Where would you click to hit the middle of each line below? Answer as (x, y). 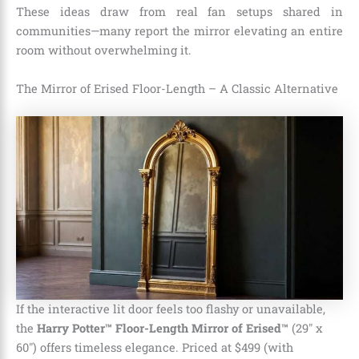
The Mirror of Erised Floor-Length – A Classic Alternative (177, 88)
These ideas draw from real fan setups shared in (179, 12)
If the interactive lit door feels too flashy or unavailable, (171, 309)
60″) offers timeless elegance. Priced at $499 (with (155, 348)
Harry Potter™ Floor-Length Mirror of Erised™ (163, 329)
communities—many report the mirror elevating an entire (179, 31)
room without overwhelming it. (104, 50)
